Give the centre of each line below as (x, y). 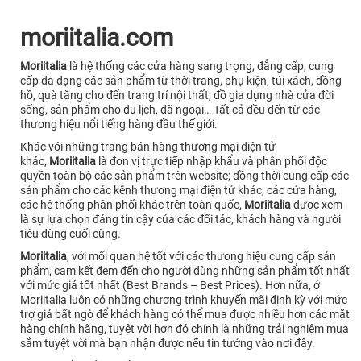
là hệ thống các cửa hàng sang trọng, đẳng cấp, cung (200, 66)
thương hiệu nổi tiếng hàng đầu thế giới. (119, 124)
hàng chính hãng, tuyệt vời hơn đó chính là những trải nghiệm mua (185, 328)
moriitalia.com (97, 37)
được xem (317, 204)
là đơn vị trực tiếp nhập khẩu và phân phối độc (212, 161)
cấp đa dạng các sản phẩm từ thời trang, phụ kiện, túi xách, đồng (181, 80)
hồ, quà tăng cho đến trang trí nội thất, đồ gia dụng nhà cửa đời (177, 95)
